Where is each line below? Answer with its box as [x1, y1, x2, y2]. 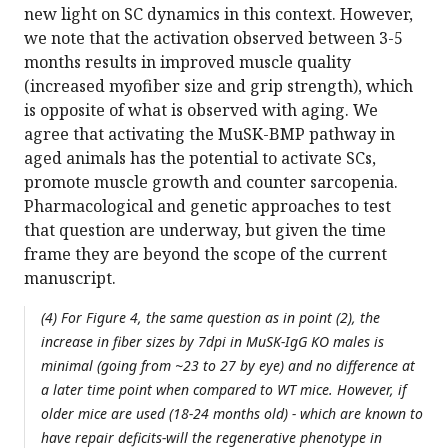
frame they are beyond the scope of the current [24, 243, 387, 266]
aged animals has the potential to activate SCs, [24, 147, 376, 170]
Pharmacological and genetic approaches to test [24, 195, 391, 218]
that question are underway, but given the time [24, 219, 386, 242]
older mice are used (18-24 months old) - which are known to [41, 404, 423, 424]
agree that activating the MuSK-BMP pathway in [24, 123, 395, 146]
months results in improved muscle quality [24, 51, 351, 74]
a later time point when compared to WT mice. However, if [41, 380, 406, 400]
